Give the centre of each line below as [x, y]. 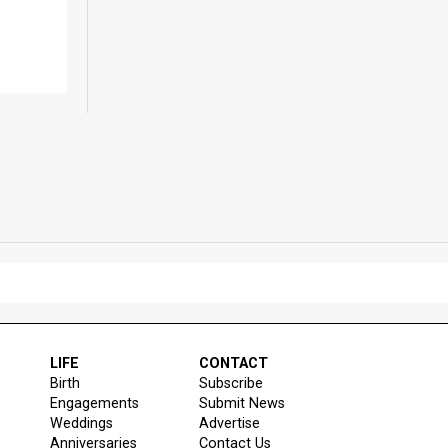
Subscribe [231, 383]
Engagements [95, 403]
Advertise [230, 423]
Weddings [82, 423]
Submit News [242, 403]
